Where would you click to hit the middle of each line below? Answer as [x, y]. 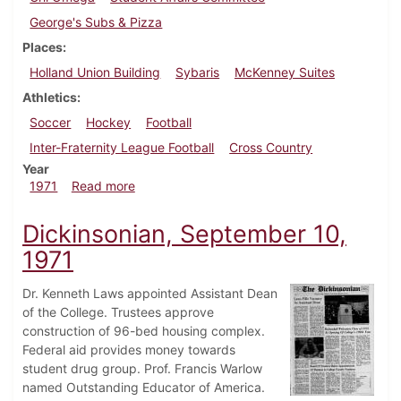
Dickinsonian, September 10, [184, 235]
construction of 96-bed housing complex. [144, 331]
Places [43, 47]
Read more [103, 186]
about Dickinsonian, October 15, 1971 [243, 185]
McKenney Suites [284, 73]
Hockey [109, 123]
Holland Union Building [95, 73]
